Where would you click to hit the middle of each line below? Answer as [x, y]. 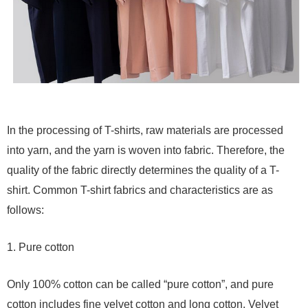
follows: [25, 210]
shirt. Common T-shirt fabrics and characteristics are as [140, 190]
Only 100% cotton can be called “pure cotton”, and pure [140, 284]
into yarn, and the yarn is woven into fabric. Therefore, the [146, 150]
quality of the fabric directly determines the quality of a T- [143, 170]
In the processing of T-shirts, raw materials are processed [145, 130]
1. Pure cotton [41, 247]
